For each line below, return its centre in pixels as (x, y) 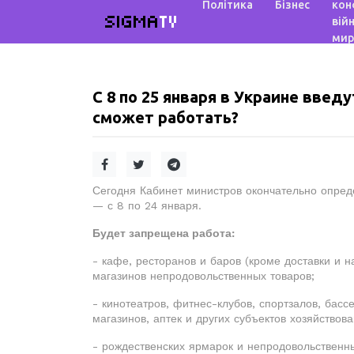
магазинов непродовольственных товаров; (203, 276)
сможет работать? (166, 117)
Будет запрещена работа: (164, 233)
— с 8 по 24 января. (147, 205)
